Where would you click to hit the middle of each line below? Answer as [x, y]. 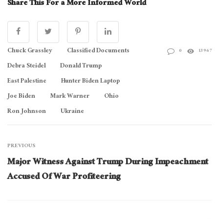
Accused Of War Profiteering [64, 177]
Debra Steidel [26, 66]
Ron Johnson [27, 112]
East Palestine [27, 81]
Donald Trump [81, 66]
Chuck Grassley [30, 51]
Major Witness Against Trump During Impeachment [108, 163]
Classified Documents [98, 51]
